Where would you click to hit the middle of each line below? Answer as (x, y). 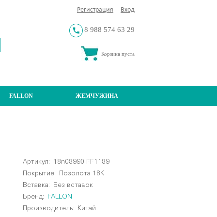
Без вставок (72, 185)
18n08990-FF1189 (82, 162)
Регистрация (95, 10)
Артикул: (37, 162)
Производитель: (49, 208)
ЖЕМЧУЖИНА (97, 96)
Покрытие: (39, 173)
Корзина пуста (118, 54)
